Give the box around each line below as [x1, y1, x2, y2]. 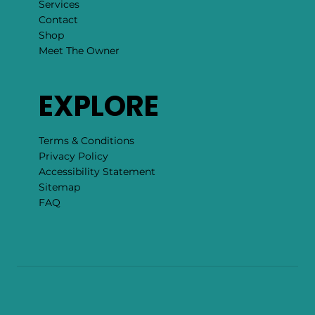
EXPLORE [38, 86, 159, 127]
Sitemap [38, 181, 80, 194]
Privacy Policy [38, 150, 108, 163]
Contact [38, 13, 78, 26]
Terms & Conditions [38, 134, 134, 148]
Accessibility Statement [38, 165, 155, 179]
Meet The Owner [38, 44, 120, 57]
